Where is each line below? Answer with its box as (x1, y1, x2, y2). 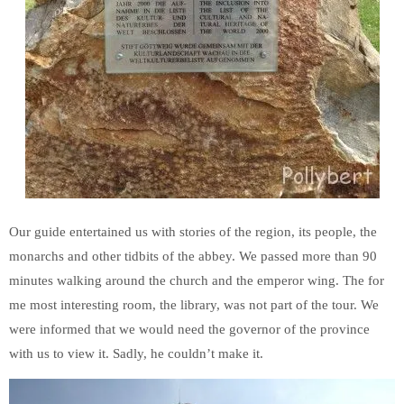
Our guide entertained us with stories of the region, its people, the (9, 224, 377, 240)
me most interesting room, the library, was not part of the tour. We (9, 297, 379, 313)
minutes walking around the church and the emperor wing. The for (9, 272, 384, 289)
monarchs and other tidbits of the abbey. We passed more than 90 (9, 248, 377, 264)
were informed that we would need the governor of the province (9, 321, 370, 337)
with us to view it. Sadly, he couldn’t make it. (9, 345, 263, 362)
